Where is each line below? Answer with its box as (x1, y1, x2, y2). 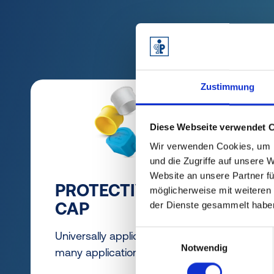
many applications (55, 245, 144, 259)
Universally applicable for (55, 229, 176, 242)
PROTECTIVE (55, 180, 156, 200)
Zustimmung (200, 81, 255, 92)
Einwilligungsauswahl (135, 228, 221, 239)
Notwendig (180, 242, 228, 253)
